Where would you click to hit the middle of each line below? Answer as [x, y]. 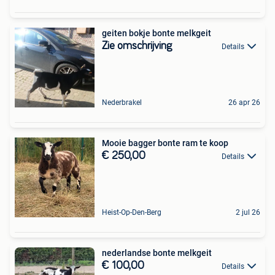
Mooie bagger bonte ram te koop [165, 143]
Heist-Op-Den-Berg [132, 212]
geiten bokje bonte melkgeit [157, 33]
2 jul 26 [248, 212]
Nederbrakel [122, 102]
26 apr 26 [244, 102]
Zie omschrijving [137, 46]
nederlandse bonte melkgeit [157, 253]
